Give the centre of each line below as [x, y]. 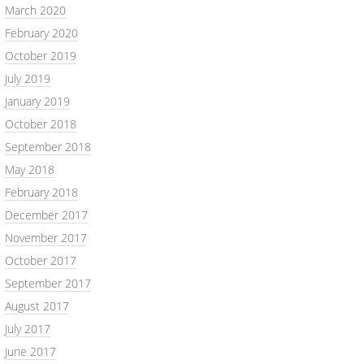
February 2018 [41, 192]
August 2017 [37, 306]
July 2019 [28, 78]
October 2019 [41, 56]
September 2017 [48, 283]
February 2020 [41, 33]
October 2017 [41, 260]
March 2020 [35, 10]
